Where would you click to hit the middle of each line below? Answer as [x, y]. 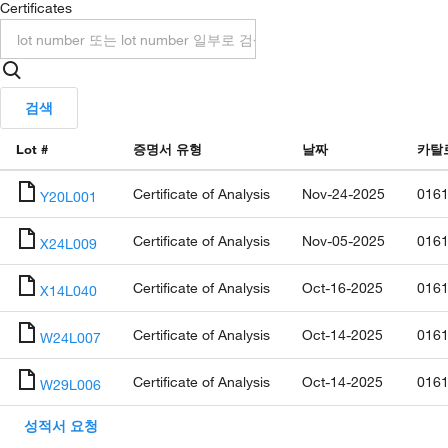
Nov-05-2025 [343, 240]
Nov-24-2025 [343, 193]
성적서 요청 [61, 425]
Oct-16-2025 [342, 287]
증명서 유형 [167, 149]
